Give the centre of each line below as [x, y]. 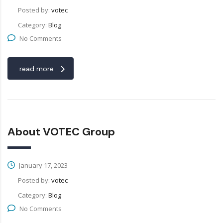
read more [37, 69]
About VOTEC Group [61, 132]
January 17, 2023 [43, 166]
